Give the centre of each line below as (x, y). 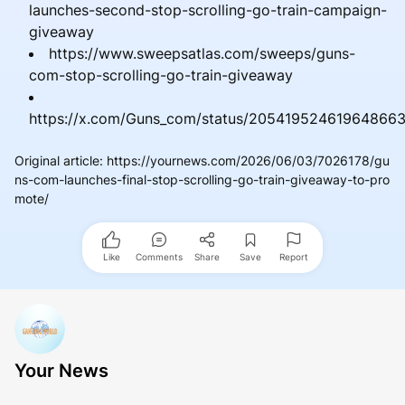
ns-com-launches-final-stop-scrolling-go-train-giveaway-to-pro (202, 179)
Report (294, 256)
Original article (57, 160)
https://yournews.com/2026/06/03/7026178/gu (248, 160)
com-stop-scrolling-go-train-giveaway (161, 75)
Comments (159, 256)
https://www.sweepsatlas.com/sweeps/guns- (202, 53)
